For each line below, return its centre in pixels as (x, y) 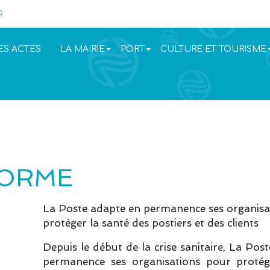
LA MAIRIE (82, 49)
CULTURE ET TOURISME (213, 49)
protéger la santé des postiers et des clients (151, 223)
